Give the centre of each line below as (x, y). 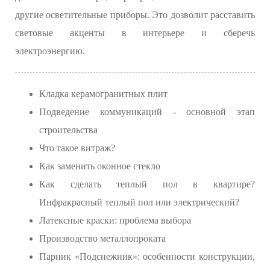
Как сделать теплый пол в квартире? (147, 184)
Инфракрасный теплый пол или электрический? (139, 202)
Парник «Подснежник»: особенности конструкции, (147, 257)
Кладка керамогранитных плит (103, 94)
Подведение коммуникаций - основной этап (147, 112)
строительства (68, 130)
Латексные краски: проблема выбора (115, 221)
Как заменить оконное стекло (100, 166)
